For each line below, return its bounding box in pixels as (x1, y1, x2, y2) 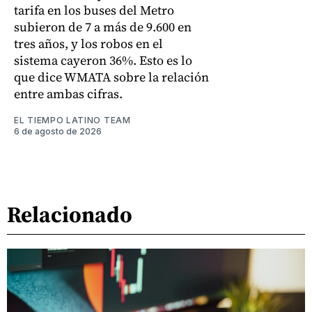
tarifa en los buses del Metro (14, 1, 174, 19)
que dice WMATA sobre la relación (14, 68, 209, 86)
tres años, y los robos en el (14, 35, 163, 53)
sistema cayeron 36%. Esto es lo (14, 52, 192, 70)
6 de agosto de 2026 (14, 126, 102, 137)
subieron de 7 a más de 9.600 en (14, 18, 192, 36)
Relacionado (7, 198, 132, 230)
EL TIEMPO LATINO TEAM (14, 115, 131, 126)
